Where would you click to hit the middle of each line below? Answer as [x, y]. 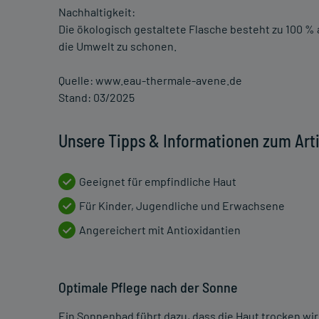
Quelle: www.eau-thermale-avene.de [150, 80]
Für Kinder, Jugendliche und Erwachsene [182, 206]
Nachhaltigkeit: [97, 12]
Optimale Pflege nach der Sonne [148, 287]
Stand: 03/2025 [96, 98]
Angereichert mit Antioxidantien [160, 230]
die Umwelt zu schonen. [117, 46]
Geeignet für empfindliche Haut [158, 182]
